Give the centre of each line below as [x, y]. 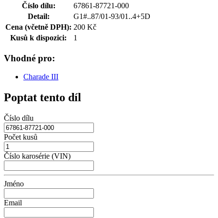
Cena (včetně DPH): [38, 27]
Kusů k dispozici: [38, 37]
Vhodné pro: [29, 58]
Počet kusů [21, 137]
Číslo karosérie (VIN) [37, 156]
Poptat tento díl [43, 98]
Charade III [41, 77]
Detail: [38, 16]
